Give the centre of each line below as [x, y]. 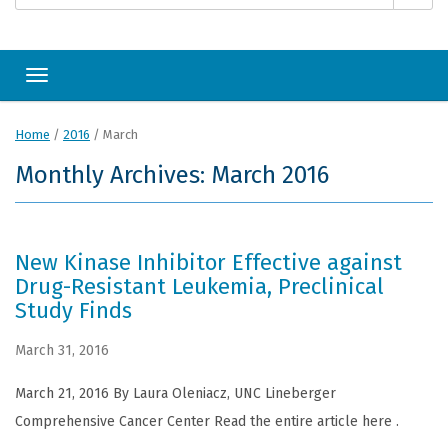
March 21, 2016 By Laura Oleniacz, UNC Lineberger [175, 393]
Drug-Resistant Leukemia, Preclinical [199, 286]
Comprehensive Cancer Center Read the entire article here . [207, 421]
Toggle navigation [96, 80]
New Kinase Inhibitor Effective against [208, 262]
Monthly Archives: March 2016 [172, 175]
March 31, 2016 [62, 350]
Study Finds [73, 310]
